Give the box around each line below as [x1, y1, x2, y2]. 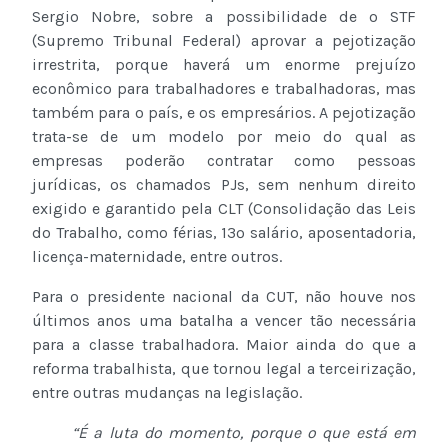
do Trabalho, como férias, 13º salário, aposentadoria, [32, 223, 416, 243]
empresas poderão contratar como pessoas [32, 151, 416, 171]
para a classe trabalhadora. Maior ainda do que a [32, 335, 416, 355]
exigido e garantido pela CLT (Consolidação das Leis [32, 199, 416, 219]
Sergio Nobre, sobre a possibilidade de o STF [32, 7, 416, 27]
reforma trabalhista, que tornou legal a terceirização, [32, 359, 416, 379]
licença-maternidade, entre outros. [32, 247, 282, 267]
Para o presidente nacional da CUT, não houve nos [32, 287, 416, 307]
